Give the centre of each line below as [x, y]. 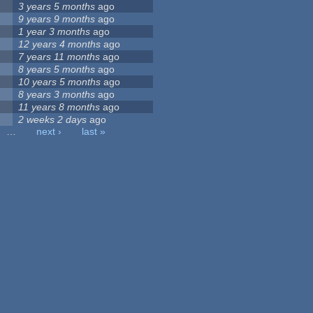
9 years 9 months [57, 19]
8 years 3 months [57, 95]
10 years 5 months [60, 82]
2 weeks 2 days [53, 120]
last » [94, 132]
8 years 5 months [57, 70]
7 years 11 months [59, 57]
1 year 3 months [54, 32]
